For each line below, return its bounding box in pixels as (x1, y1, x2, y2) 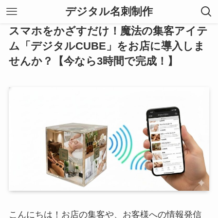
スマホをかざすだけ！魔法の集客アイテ (8, 25, 208, 37)
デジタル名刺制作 (65, 5, 153, 18)
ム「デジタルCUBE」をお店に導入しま (8, 40, 205, 52)
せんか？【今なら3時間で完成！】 (8, 55, 178, 67)
